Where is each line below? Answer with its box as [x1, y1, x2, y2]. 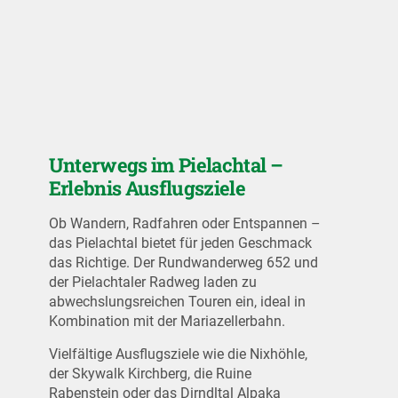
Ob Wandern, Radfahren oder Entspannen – [48, 215, 321, 233]
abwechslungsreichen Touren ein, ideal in [48, 293, 306, 311]
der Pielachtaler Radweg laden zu [48, 274, 257, 291]
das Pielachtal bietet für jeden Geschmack [48, 235, 312, 252]
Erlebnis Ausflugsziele [48, 175, 246, 202]
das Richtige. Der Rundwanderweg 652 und [48, 254, 318, 272]
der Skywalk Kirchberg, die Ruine [48, 364, 251, 382]
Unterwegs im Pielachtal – [48, 152, 283, 179]
